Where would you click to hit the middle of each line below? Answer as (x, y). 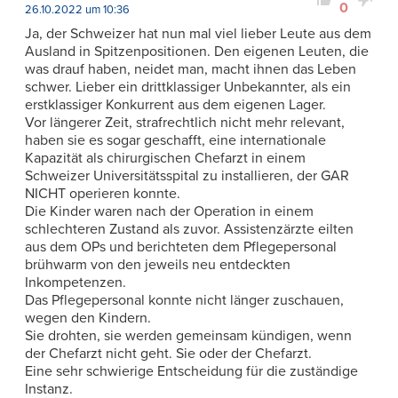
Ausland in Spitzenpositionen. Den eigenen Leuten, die (197, 52)
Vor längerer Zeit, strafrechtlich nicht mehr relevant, (185, 123)
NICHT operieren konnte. (103, 194)
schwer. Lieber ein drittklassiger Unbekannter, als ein (188, 88)
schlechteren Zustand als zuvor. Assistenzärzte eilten (189, 230)
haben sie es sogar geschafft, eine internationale (175, 141)
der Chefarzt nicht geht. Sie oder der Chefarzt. (168, 354)
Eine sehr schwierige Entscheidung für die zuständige (191, 372)
